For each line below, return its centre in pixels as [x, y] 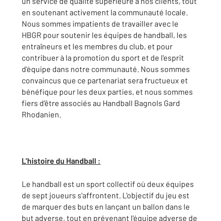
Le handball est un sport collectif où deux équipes [108, 184]
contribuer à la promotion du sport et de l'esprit [103, 57]
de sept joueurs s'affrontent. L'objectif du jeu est [106, 195]
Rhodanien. [41, 114]
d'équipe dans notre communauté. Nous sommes [106, 69]
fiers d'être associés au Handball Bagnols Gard [101, 103]
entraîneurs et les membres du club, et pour [97, 46]
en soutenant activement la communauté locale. [105, 12]
